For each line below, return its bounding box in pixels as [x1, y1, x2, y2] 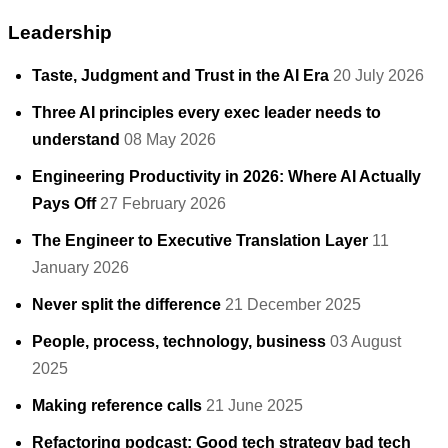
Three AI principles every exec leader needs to [32, 104, 381, 122]
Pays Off [32, 195, 96, 213]
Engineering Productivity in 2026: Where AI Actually [32, 168, 421, 186]
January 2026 [32, 259, 129, 277]
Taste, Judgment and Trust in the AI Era [32, 67, 329, 85]
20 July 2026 [333, 67, 424, 85]
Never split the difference [32, 296, 221, 314]
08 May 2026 [124, 131, 216, 149]
